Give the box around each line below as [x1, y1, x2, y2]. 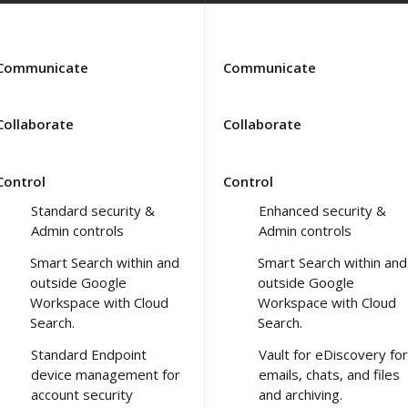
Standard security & [31, 200, 155, 219]
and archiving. [259, 384, 342, 403]
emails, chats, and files [259, 364, 400, 383]
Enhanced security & [259, 200, 386, 219]
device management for [31, 364, 180, 383]
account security [31, 384, 133, 403]
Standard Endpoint [31, 344, 147, 363]
